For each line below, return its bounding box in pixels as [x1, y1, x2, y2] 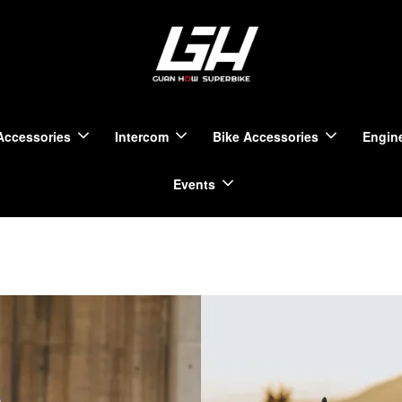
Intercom [115, 127, 169, 145]
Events [173, 174, 215, 193]
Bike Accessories [213, 127, 319, 145]
